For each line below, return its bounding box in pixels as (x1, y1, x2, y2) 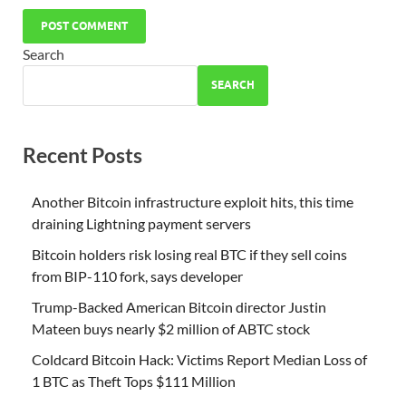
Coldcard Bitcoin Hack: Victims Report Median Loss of (32, 351, 367, 369)
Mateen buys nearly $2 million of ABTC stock (32, 320, 310, 338)
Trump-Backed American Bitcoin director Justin (32, 298, 326, 316)
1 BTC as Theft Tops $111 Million (32, 372, 236, 391)
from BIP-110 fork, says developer (32, 267, 243, 285)
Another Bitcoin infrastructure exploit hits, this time (32, 193, 353, 211)
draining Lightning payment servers (32, 215, 251, 233)
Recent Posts (23, 141, 142, 168)
